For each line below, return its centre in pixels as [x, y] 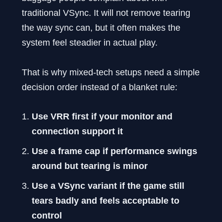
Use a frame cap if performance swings [114, 151]
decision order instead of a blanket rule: [100, 87]
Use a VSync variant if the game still [108, 185]
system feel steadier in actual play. [90, 43]
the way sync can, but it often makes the [101, 28]
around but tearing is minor [90, 166]
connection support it [77, 131]
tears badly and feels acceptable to [106, 200]
